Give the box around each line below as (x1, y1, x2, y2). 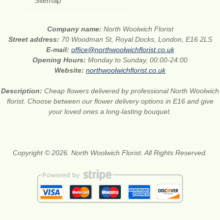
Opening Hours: (32, 56, 88, 64)
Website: (55, 66, 86, 75)
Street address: (8, 35, 61, 44)
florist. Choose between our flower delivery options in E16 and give (6, 97, 214, 106)
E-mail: (46, 46, 71, 54)
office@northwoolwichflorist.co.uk (71, 46, 174, 54)
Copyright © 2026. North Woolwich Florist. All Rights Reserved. (13, 149, 207, 157)
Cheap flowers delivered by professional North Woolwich (44, 87, 219, 95)
